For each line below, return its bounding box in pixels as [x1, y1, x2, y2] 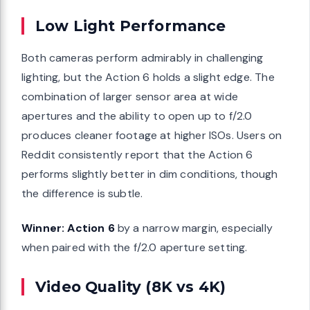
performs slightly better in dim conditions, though [21, 167, 278, 182]
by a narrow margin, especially [114, 221, 273, 236]
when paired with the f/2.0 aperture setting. [21, 240, 248, 255]
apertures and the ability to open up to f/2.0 [21, 109, 253, 124]
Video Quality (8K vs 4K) [35, 277, 226, 296]
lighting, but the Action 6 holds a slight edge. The [21, 70, 275, 85]
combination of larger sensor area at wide [21, 89, 238, 104]
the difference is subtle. [21, 186, 143, 201]
